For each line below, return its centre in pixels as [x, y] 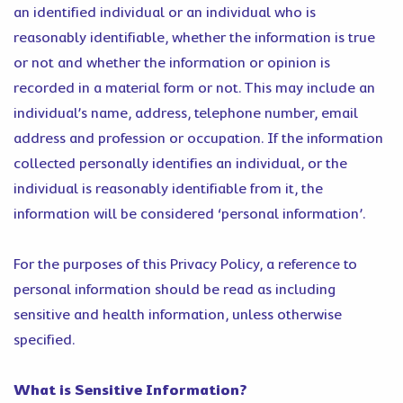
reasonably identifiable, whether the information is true [194, 38]
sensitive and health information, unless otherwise [178, 315]
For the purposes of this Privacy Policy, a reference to [185, 264]
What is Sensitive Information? [130, 390]
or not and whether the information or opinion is [172, 63]
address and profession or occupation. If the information [198, 139]
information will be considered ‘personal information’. [189, 214]
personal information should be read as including [175, 290]
